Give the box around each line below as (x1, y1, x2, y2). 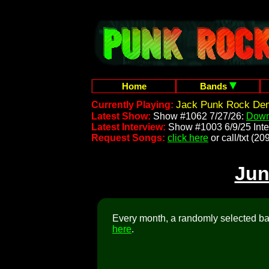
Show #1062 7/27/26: (153, 111, 246, 121)
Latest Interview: (91, 122, 166, 132)
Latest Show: (91, 111, 153, 121)
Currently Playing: (91, 100, 176, 110)
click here (168, 133, 208, 143)
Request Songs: (91, 133, 165, 143)
